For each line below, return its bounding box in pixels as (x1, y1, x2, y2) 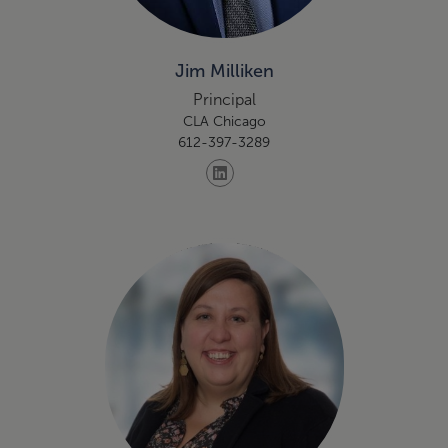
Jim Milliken (174, 61, 274, 81)
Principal (192, 91, 256, 108)
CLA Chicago (182, 114, 266, 129)
